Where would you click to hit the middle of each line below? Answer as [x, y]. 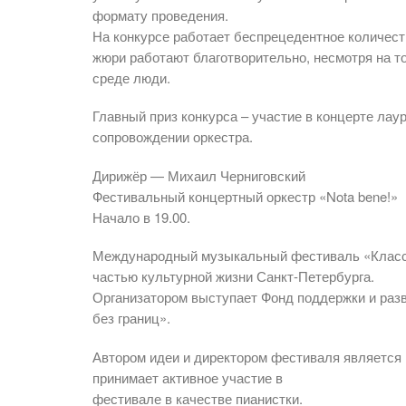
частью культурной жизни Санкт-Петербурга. [233, 276]
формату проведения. [160, 14]
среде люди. [131, 77]
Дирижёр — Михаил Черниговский [199, 175]
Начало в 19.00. [141, 217]
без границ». [131, 318]
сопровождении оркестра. [173, 137]
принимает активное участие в [188, 377]
